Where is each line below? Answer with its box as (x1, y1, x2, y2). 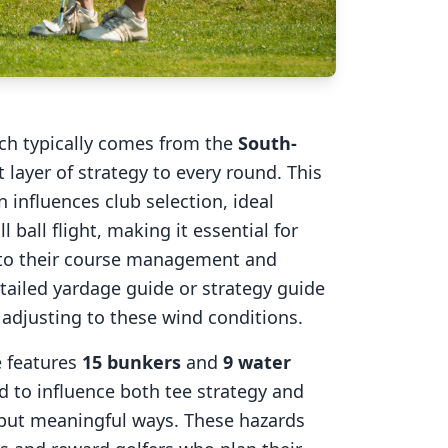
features (2, 350, 82, 374)
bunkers (102, 350, 181, 374)
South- (238, 131, 297, 155)
